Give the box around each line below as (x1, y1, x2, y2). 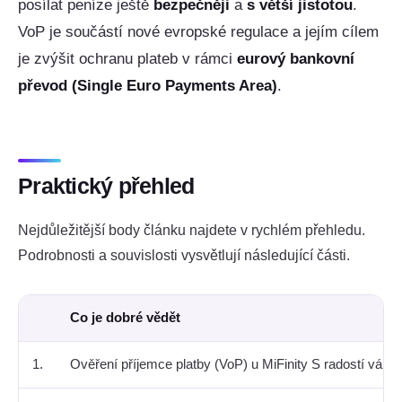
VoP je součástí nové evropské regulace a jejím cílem (18, 22, 379, 41)
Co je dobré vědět (70, 310, 180, 326)
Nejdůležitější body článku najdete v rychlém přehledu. (18, 222, 365, 238)
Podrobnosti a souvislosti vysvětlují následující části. (18, 247, 350, 263)
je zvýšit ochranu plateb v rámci (18, 49, 237, 68)
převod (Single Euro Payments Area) (18, 76, 277, 95)
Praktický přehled (18, 174, 195, 199)
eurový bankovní (237, 49, 354, 68)
